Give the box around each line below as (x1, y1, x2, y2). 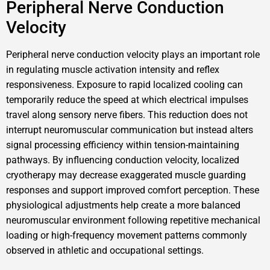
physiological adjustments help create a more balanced (6, 199, 240, 211)
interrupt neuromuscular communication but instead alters (6, 124, 253, 136)
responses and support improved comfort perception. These (6, 184, 259, 196)
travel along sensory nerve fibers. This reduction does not (6, 108, 248, 121)
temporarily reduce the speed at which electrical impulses (6, 93, 248, 105)
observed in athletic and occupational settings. (6, 244, 204, 256)
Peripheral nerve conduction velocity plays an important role (6, 48, 260, 60)
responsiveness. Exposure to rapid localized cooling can (6, 78, 243, 90)
